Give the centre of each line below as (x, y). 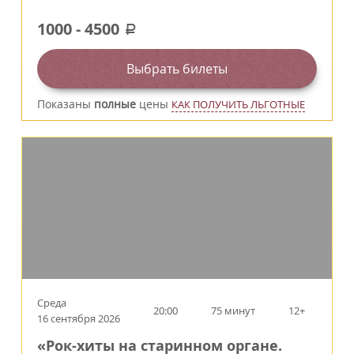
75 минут (233, 311)
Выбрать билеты (177, 69)
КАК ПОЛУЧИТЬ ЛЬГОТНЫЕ (238, 105)
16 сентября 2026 (79, 319)
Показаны (66, 104)
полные (115, 104)
